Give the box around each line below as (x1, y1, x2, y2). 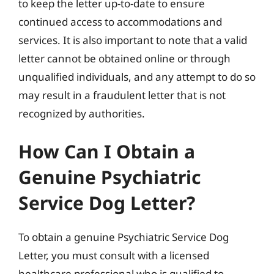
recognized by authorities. (18, 106, 145, 120)
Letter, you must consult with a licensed (18, 248, 209, 262)
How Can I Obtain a (18, 138, 195, 164)
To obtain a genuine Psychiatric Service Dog (18, 229, 229, 244)
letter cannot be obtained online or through (18, 51, 231, 65)
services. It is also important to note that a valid (18, 33, 247, 47)
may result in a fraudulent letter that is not (18, 88, 226, 102)
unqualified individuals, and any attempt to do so (18, 70, 256, 84)
